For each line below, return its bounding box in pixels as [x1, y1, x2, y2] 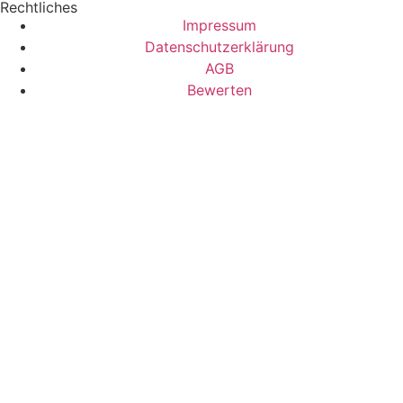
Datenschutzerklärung [145, 37, 294, 56]
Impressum [183, 15, 256, 34]
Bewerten [187, 80, 252, 99]
